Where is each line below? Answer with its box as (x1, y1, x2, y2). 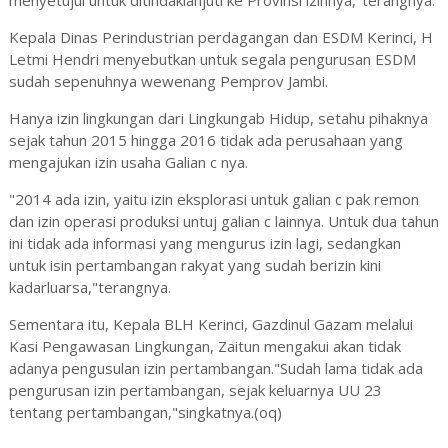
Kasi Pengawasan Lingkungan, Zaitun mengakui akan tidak (8, 336, 401, 357)
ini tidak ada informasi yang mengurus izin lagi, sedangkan (8, 233, 401, 254)
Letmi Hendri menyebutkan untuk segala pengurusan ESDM (8, 49, 416, 70)
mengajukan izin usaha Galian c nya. (8, 152, 248, 173)
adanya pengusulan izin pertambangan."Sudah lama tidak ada (8, 358, 423, 379)
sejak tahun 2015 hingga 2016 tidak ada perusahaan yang (8, 130, 403, 151)
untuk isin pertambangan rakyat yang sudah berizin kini (8, 255, 381, 276)
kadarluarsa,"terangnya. (8, 277, 171, 298)
